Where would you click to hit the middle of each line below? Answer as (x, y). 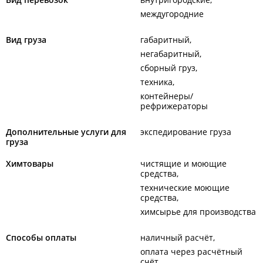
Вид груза (26, 40)
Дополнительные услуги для (66, 132)
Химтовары (30, 163)
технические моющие (185, 188)
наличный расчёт (177, 237)
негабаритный (170, 54)
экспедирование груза (186, 132)
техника (156, 82)
